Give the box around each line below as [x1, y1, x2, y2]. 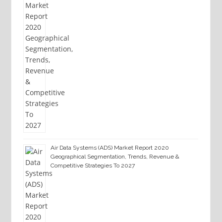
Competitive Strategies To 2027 [50, 162, 135, 169]
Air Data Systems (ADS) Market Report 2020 [50, 144, 169, 152]
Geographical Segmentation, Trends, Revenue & [50, 153, 179, 161]
